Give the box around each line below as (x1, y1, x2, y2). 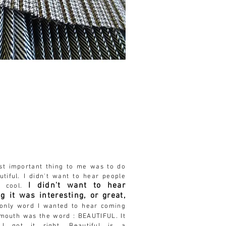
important (9, 163, 43, 171)
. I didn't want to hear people (18, 173, 126, 181)
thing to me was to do (42, 163, 126, 171)
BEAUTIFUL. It (78, 212, 126, 220)
